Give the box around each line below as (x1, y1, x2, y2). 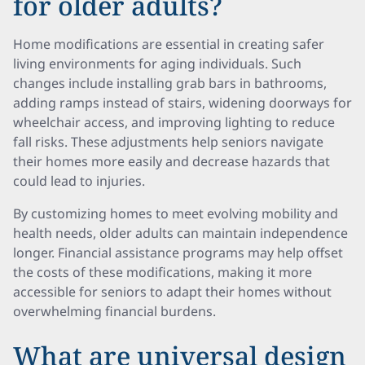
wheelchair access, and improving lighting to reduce (13, 113, 335, 131)
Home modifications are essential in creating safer (13, 35, 324, 53)
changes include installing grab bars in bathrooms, (13, 74, 327, 92)
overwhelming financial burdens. (13, 302, 216, 320)
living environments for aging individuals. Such (13, 55, 301, 73)
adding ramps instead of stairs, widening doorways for (13, 94, 352, 112)
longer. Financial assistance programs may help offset (13, 244, 343, 262)
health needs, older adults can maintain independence (13, 224, 348, 242)
